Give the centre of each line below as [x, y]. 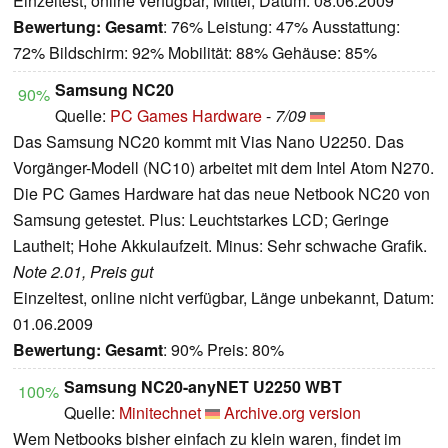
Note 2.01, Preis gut [83, 272]
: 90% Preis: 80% [223, 350]
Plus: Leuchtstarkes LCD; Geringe [269, 220]
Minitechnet [160, 413]
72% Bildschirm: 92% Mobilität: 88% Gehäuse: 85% [195, 53]
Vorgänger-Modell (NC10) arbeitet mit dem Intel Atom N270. [223, 168]
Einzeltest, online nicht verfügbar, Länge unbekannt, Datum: [223, 298]
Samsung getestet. [81, 220]
